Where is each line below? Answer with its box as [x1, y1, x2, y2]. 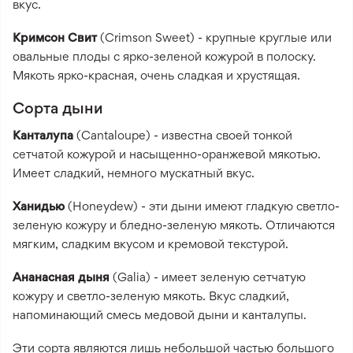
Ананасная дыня [13, 269, 110, 284]
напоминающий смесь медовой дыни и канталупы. [13, 307, 307, 322]
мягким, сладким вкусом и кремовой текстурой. [13, 236, 288, 251]
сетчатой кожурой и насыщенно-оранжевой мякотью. [13, 146, 321, 162]
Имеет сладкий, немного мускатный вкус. [13, 165, 255, 180]
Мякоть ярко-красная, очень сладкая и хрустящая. [13, 67, 300, 83]
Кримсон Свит [13, 29, 97, 45]
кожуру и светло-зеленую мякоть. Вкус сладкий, [13, 288, 289, 303]
